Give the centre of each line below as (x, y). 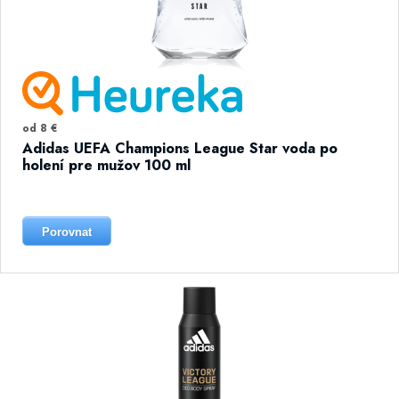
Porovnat (67, 232)
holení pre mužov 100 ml (106, 165)
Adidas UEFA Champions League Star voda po (180, 148)
